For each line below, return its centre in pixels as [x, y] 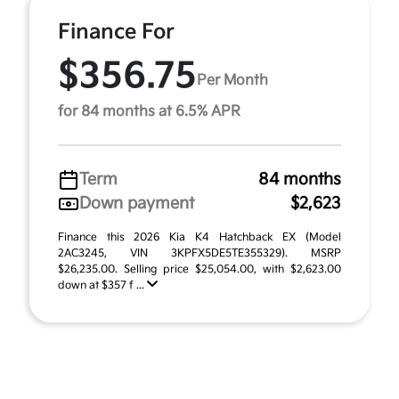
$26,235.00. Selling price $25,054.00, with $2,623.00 [199, 269]
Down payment [137, 204]
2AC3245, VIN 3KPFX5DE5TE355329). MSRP [199, 253]
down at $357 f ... [102, 285]
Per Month [232, 80]
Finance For [116, 32]
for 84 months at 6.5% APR [149, 112]
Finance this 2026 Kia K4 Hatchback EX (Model [199, 237]
